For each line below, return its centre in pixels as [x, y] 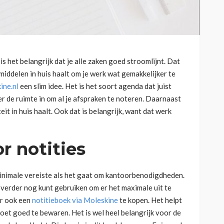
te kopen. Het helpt [150, 200]
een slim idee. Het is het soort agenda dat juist [95, 86]
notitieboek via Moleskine [75, 200]
